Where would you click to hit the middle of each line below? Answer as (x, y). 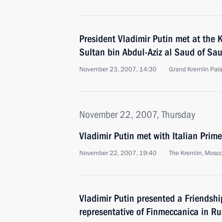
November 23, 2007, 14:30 (118, 69)
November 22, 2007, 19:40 (118, 153)
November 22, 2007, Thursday (137, 114)
